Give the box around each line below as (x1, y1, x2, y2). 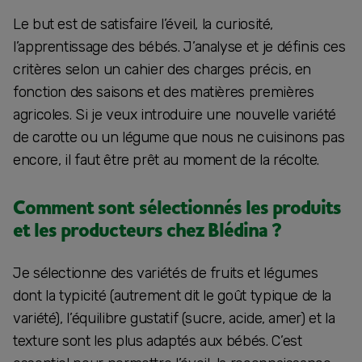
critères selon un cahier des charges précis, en (13, 60, 312, 78)
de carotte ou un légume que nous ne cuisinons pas (13, 128, 345, 146)
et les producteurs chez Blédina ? (13, 217, 282, 245)
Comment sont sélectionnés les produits (13, 194, 342, 222)
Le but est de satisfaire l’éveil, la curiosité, (13, 15, 274, 33)
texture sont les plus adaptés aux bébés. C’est (13, 331, 302, 350)
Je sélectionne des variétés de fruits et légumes (13, 263, 318, 282)
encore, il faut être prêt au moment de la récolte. (13, 150, 320, 169)
